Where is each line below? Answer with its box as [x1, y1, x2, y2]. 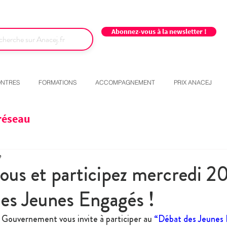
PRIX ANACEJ [174, 79, 212, 87]
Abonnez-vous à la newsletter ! [111, 27, 207, 36]
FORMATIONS [39, 79, 77, 87]
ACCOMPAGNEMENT [95, 79, 155, 87]
